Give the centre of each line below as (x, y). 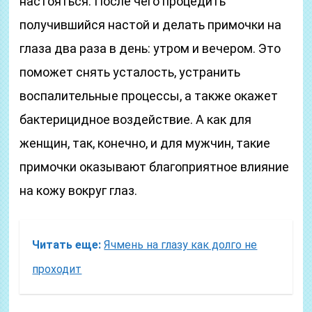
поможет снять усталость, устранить (130, 72)
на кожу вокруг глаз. (79, 190)
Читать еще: (67, 245)
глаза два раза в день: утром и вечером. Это (150, 48)
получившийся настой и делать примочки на (151, 25)
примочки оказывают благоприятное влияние (155, 167)
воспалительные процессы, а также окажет (149, 96)
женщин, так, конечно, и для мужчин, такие (145, 143)
